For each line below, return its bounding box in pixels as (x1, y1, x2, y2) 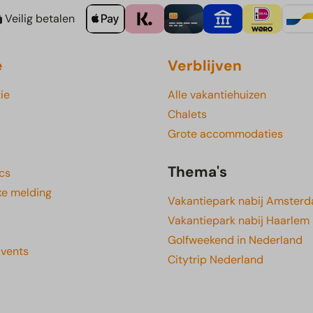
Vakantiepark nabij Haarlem (168, 213, 310, 228)
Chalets (168, 107, 207, 122)
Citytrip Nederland (168, 252, 263, 268)
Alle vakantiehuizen (168, 87, 266, 103)
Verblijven (168, 56, 242, 75)
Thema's (168, 162, 227, 182)
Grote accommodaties (168, 126, 283, 142)
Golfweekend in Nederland (168, 233, 303, 248)
